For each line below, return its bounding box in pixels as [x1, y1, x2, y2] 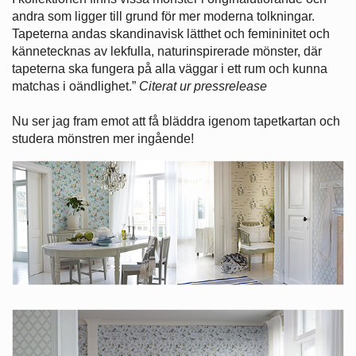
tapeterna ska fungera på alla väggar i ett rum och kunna [12, 61, 327, 75]
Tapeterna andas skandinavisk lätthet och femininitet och [12, 26, 330, 41]
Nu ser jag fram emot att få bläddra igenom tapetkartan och [12, 114, 340, 128]
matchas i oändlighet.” [12, 79, 139, 93]
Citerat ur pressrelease [139, 79, 267, 93]
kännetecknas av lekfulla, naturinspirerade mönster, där [12, 44, 322, 58]
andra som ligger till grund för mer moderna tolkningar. [12, 9, 315, 23]
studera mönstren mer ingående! [12, 131, 194, 145]
